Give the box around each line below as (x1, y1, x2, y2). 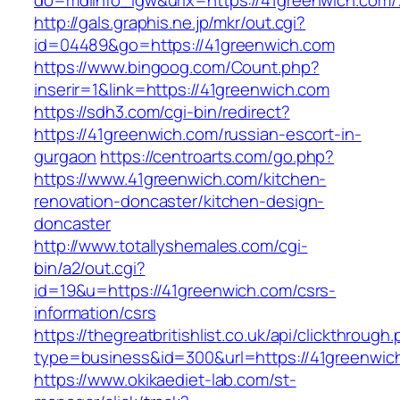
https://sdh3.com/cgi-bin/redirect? (34, 100, 290, 124)
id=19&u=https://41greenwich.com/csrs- (34, 279, 337, 303)
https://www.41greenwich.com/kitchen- (34, 167, 327, 191)
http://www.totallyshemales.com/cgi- (34, 234, 308, 258)
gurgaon (34, 145, 97, 169)
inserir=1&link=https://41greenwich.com (34, 78, 330, 102)
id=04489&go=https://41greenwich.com (34, 33, 335, 57)
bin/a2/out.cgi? (34, 256, 146, 280)
